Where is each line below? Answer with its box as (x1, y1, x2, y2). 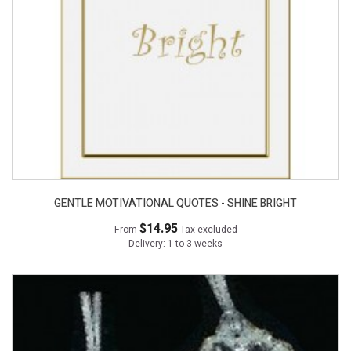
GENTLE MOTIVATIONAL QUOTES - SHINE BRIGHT (54, 195, 297, 212)
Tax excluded (179, 223, 237, 237)
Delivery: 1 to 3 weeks (128, 237, 223, 251)
